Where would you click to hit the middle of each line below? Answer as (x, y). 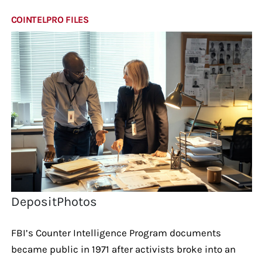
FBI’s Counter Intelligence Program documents (116, 232)
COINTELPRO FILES (50, 19)
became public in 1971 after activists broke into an (123, 249)
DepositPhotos (54, 201)
